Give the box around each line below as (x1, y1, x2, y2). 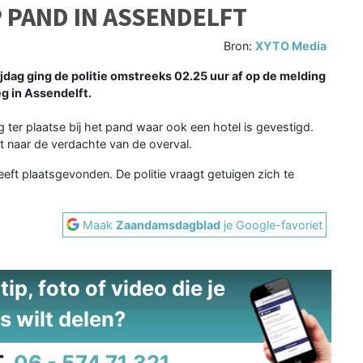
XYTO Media (255, 38, 327, 53)
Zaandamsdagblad (116, 217, 221, 232)
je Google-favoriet (220, 217, 323, 232)
